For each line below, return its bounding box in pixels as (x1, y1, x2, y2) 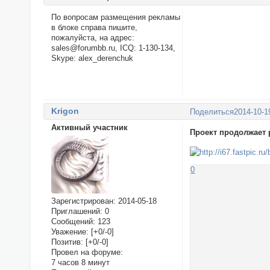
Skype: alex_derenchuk (51, 54, 133, 63)
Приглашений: (51, 207, 102, 216)
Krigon (51, 106, 79, 116)
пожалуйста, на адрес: (51, 33, 134, 43)
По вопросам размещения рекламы (51, 13, 180, 22)
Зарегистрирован (51, 196, 113, 206)
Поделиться (190, 107, 234, 116)
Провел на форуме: (51, 248, 123, 257)
